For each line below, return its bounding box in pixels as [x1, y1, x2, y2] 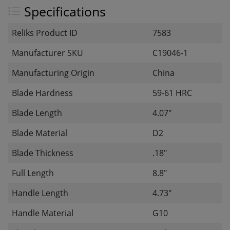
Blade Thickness [12, 147, 73, 159]
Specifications [21, 3, 106, 20]
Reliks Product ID [12, 27, 78, 39]
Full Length [12, 167, 54, 179]
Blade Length [12, 107, 62, 119]
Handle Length [12, 187, 68, 199]
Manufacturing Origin [12, 67, 94, 79]
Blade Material [12, 127, 67, 139]
